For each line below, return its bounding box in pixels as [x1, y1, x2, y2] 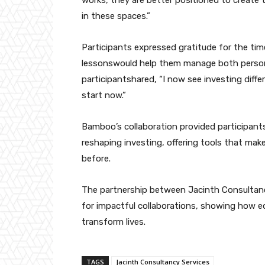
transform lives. [82, 216, 146, 228]
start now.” [82, 90, 126, 101]
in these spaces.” [82, 11, 150, 22]
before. [82, 153, 111, 164]
